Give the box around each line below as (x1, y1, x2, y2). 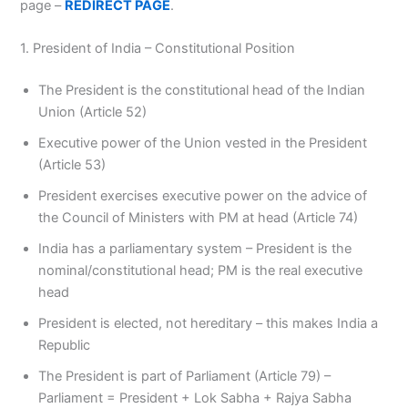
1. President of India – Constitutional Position (20, 40, 296, 57)
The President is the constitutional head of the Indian (38, 82, 366, 98)
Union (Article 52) (38, 104, 148, 120)
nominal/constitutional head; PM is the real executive (38, 262, 363, 279)
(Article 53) (38, 157, 107, 173)
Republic (38, 337, 91, 353)
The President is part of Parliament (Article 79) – (38, 368, 331, 384)
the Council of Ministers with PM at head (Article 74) (38, 209, 359, 226)
